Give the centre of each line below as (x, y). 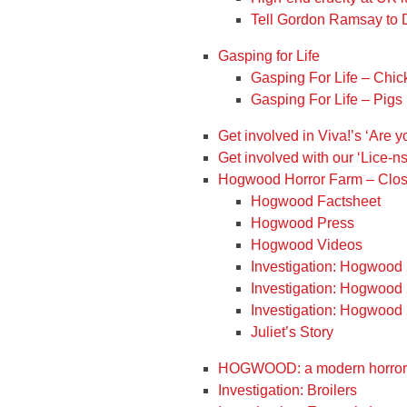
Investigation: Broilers (288, 390)
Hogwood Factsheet (316, 201)
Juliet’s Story (292, 332)
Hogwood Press (303, 223)
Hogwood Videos (307, 245)
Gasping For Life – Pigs (327, 99)
